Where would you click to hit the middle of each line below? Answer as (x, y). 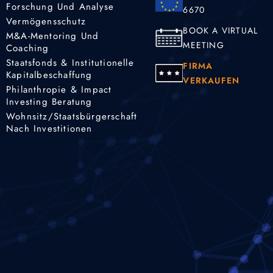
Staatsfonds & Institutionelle (70, 62)
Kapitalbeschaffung (49, 75)
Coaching (28, 48)
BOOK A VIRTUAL (221, 31)
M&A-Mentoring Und (53, 36)
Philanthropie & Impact (59, 89)
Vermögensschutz (46, 21)
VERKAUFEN (211, 81)
